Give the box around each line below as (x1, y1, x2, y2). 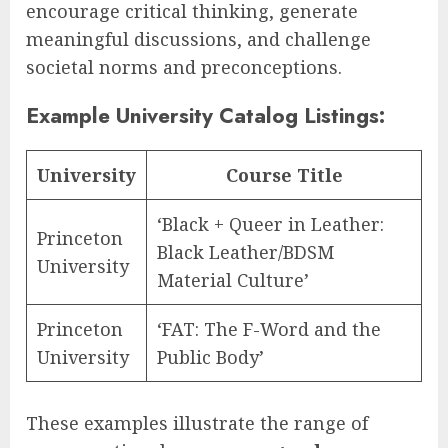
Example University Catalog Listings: (26, 99, 385, 131)
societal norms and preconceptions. (26, 54, 342, 79)
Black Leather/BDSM (157, 239, 334, 264)
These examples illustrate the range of (26, 410, 368, 435)
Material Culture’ (157, 267, 309, 292)
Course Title (225, 162, 343, 187)
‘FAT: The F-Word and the (157, 316, 381, 341)
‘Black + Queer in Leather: (157, 211, 384, 236)
